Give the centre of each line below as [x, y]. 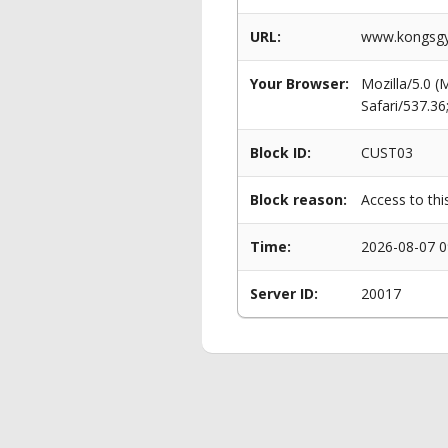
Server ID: [284, 293]
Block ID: [280, 152]
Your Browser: [299, 83]
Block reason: [298, 199]
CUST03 [387, 152]
